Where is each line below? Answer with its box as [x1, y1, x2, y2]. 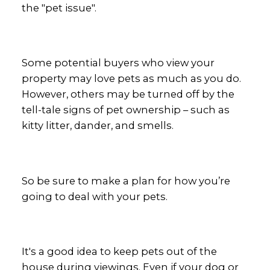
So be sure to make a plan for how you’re [21, 174, 230, 187]
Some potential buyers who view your [21, 57, 215, 69]
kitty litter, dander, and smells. [21, 119, 174, 132]
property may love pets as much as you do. [21, 72, 241, 85]
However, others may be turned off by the [21, 88, 234, 101]
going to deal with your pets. [21, 190, 168, 202]
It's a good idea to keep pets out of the [21, 245, 217, 258]
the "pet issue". [21, 2, 96, 14]
